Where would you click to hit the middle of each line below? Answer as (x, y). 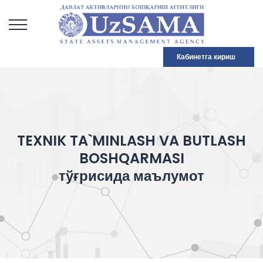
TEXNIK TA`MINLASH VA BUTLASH (131, 141)
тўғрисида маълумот (131, 176)
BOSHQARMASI (131, 158)
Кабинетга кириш (206, 57)
